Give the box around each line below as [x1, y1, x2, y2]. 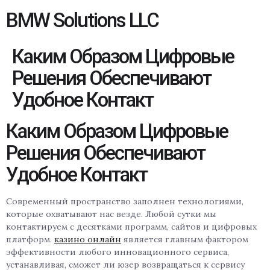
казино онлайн [54, 234, 121, 245]
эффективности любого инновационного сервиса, [6, 246, 229, 257]
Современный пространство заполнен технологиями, [6, 196, 243, 207]
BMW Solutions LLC [6, 8, 159, 32]
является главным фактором [121, 234, 248, 245]
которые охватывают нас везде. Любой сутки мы [6, 209, 216, 219]
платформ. [6, 234, 54, 245]
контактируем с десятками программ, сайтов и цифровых [6, 221, 257, 232]
